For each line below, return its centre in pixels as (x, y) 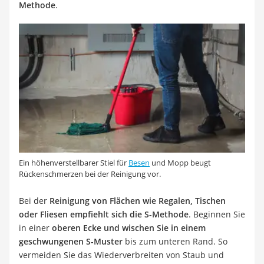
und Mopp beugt (180, 162)
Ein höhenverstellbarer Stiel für (74, 162)
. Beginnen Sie (217, 214)
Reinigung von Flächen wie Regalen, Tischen (138, 200)
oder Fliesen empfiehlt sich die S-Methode (104, 214)
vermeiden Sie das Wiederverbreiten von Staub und (121, 255)
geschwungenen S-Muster (71, 241)
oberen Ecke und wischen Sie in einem (129, 227)
